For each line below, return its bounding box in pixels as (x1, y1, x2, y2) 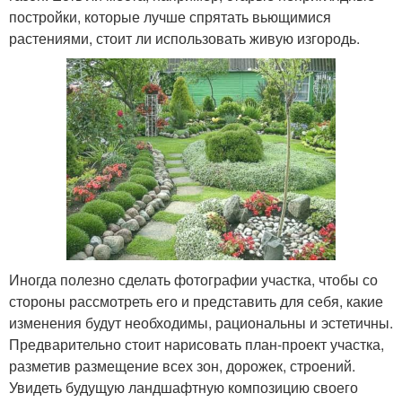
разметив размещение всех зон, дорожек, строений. (9, 354, 355, 376)
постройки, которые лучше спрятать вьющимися (9, 5, 331, 27)
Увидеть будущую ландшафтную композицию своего (9, 376, 358, 398)
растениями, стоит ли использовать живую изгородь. (9, 27, 360, 48)
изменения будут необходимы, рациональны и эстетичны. (9, 311, 393, 333)
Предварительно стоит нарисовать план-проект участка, (9, 333, 384, 354)
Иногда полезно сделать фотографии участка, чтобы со (9, 268, 378, 290)
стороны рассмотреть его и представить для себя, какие (9, 290, 383, 311)
